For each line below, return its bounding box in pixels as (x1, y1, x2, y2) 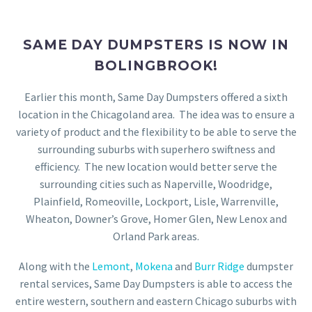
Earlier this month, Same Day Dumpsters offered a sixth (24, 90, 288, 104)
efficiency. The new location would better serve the (35, 159, 277, 174)
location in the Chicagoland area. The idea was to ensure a (17, 107, 295, 122)
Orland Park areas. (113, 229, 199, 244)
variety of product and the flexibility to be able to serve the (15, 125, 297, 139)
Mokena (135, 258, 173, 273)
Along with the (19, 258, 92, 273)
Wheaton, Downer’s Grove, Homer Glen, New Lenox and (25, 212, 287, 226)
